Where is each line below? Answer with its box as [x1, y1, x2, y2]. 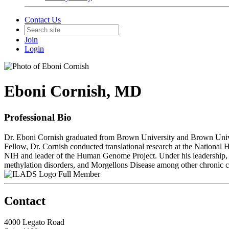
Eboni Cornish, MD [4, 82, 142, 101]
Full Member [58, 169, 100, 178]
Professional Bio [4, 111, 72, 123]
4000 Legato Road [4, 218, 64, 227]
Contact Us [25, 15, 61, 24]
